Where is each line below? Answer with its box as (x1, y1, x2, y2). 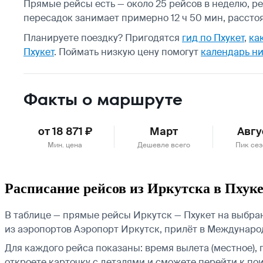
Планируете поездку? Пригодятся (23, 31, 182, 44)
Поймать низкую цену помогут (59, 45, 201, 58)
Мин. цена (48, 140, 83, 150)
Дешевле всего (137, 140, 190, 150)
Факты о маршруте (23, 87, 183, 111)
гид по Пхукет (182, 31, 244, 44)
